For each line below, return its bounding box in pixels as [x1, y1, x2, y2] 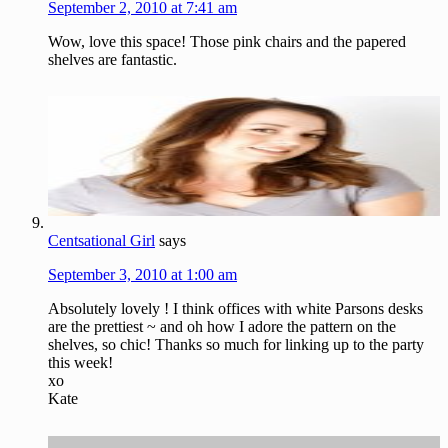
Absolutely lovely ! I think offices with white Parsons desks [48, 300, 423, 318]
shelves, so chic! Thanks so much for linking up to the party [48, 336, 424, 354]
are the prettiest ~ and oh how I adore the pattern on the [48, 318, 396, 336]
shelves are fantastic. [48, 50, 177, 68]
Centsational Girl [48, 232, 155, 250]
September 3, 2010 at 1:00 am [48, 266, 237, 284]
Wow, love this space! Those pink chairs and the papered [48, 32, 406, 50]
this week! [48, 354, 113, 372]
